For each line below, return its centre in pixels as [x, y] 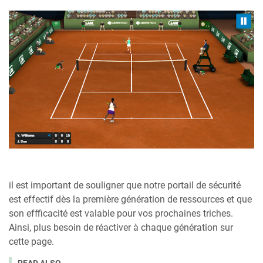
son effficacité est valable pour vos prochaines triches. [121, 214]
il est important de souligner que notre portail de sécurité [125, 186]
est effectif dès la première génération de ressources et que [130, 200]
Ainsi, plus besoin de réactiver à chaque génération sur [121, 228]
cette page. [31, 242]
